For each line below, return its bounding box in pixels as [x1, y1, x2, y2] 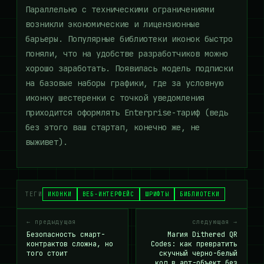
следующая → [192, 218, 237, 226]
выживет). [25, 137, 68, 147]
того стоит [27, 249, 68, 258]
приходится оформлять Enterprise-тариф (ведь [25, 107, 228, 118]
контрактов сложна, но [27, 239, 113, 249]
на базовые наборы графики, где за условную [25, 78, 223, 88]
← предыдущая [27, 218, 76, 226]
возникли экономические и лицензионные [25, 19, 200, 29]
